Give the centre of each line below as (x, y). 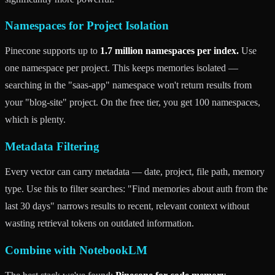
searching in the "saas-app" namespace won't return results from (128, 85)
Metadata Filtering (52, 147)
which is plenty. (35, 120)
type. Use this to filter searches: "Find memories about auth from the (136, 189)
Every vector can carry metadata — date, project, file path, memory (135, 172)
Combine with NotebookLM (76, 250)
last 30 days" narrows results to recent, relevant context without (127, 206)
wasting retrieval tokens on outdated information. (99, 223)
